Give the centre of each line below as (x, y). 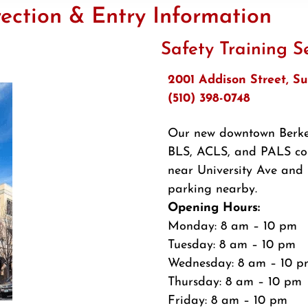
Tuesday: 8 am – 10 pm (232, 245)
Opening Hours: (214, 208)
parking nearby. (212, 190)
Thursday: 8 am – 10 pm (235, 283)
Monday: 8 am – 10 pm (232, 227)
